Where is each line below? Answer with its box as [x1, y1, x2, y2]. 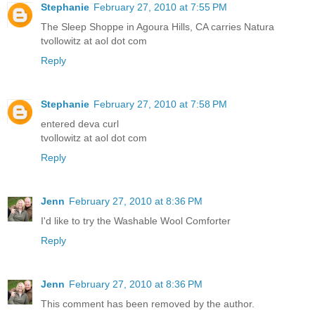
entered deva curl [41, 118, 119, 130]
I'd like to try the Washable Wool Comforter [41, 215, 231, 227]
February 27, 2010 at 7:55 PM [94, 1, 227, 13]
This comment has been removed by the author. [41, 298, 255, 310]
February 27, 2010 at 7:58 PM [94, 98, 227, 110]
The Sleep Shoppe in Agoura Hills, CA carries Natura [41, 21, 274, 33]
